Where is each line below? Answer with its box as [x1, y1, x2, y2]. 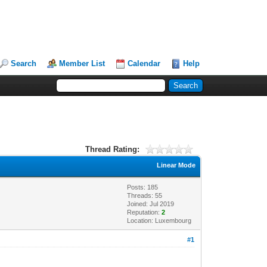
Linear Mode [157, 161, 196, 169]
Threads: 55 [127, 191, 163, 199]
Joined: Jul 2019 [127, 200, 175, 207]
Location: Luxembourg [127, 216, 192, 224]
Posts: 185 [127, 183, 159, 191]
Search [11, 59, 37, 68]
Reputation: [127, 208, 162, 216]
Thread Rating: [85, 144, 139, 154]
